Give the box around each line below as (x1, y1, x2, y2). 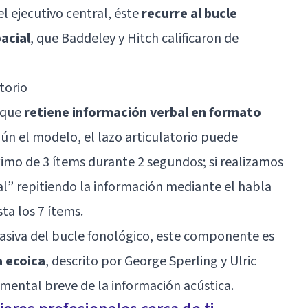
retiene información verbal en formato (24, 102, 261, 122)
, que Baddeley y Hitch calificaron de (30, 28, 239, 48)
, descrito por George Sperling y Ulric (45, 251, 256, 271)
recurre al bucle (142, 3, 237, 23)
